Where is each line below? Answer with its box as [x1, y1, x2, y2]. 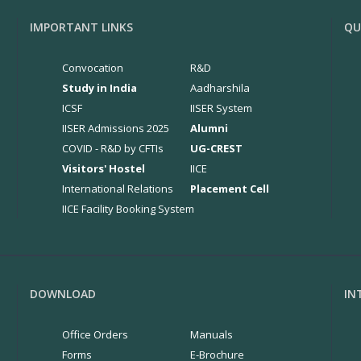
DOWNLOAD [29, 286, 96, 301]
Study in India [61, 81, 137, 95]
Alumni [190, 121, 228, 135]
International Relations [61, 181, 173, 196]
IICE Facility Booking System [61, 201, 194, 216]
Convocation [61, 60, 123, 75]
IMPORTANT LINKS [29, 19, 133, 35]
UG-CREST [190, 141, 243, 156]
